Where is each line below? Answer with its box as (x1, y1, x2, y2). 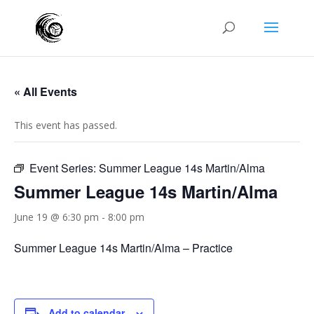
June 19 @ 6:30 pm (14, 210, 99, 224)
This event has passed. (14, 118, 117, 132)
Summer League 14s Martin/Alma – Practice (14, 240, 233, 256)
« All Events (14, 83, 77, 100)
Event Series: (29, 160, 99, 176)
